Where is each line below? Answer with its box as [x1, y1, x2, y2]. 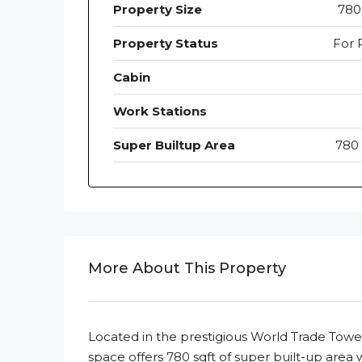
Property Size [113, 2, 202, 18]
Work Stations [113, 103, 207, 120]
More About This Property [88, 259, 286, 278]
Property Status [113, 36, 218, 52]
